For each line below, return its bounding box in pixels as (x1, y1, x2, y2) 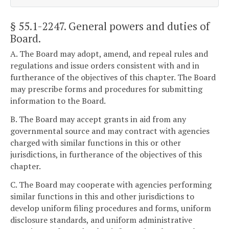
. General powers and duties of (64, 18, 210, 33)
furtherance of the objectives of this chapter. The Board (10, 72, 216, 83)
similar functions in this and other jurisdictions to (10, 190, 194, 202)
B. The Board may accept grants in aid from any (10, 113, 186, 125)
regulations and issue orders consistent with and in (10, 60, 199, 72)
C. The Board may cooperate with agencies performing (10, 178, 212, 190)
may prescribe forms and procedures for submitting (10, 83, 202, 95)
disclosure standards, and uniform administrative (10, 214, 192, 225)
